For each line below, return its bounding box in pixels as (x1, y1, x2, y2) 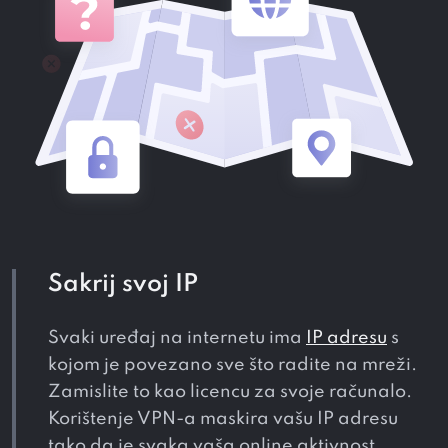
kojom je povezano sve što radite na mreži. (48, 356, 417, 375)
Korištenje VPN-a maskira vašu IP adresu (48, 410, 398, 429)
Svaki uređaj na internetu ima (48, 329, 306, 348)
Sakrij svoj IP (48, 272, 198, 298)
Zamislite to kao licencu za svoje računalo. (48, 383, 412, 402)
